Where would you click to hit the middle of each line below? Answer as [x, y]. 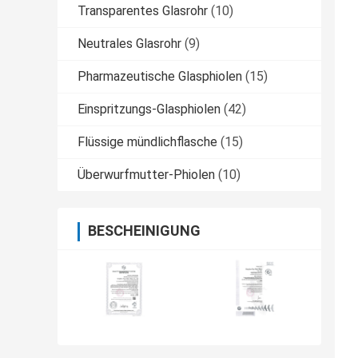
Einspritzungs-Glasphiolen [149, 109]
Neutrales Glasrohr [129, 44]
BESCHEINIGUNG [144, 231]
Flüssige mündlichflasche [147, 142]
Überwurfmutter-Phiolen [146, 175]
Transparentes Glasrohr [143, 11]
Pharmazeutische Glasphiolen [160, 77]
